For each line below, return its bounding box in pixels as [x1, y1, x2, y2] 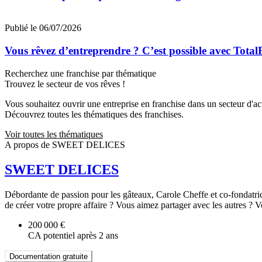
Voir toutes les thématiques [5, 129, 103, 139]
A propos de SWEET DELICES [5, 139, 125, 150]
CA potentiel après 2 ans [28, 230, 118, 240]
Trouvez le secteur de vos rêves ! [5, 78, 125, 89]
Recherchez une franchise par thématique [5, 68, 156, 78]
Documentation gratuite [9, 251, 88, 261]
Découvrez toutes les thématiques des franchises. [5, 109, 184, 119]
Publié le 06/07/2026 [5, 23, 81, 33]
